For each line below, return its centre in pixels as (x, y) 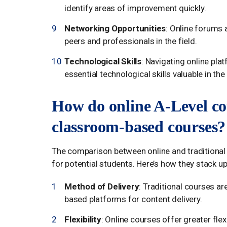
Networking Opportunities (115, 28)
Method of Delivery (102, 186)
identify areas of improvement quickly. (135, 8)
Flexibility (83, 219)
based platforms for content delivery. (133, 199)
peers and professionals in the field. (131, 41)
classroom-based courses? (139, 126)
